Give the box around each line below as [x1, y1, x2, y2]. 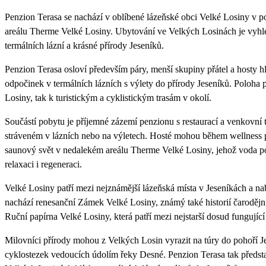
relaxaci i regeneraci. [5, 159, 82, 169]
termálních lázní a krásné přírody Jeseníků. [5, 40, 164, 50]
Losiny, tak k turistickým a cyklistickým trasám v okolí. [5, 92, 211, 103]
